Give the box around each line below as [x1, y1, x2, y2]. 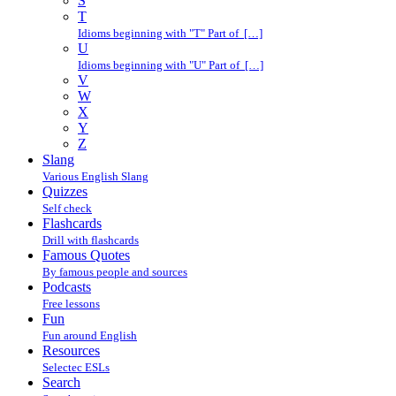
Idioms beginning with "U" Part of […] [78, 58, 263, 72]
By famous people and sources [42, 265, 187, 278]
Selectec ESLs [42, 361, 110, 374]
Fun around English [42, 329, 137, 342]
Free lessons [42, 297, 100, 310]
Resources [42, 343, 100, 358]
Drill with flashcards [42, 233, 139, 247]
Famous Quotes [42, 247, 130, 263]
